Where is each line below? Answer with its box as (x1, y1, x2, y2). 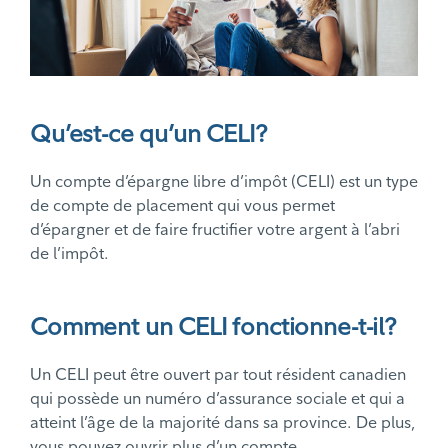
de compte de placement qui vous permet (30, 195, 335, 216)
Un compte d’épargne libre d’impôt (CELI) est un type (30, 171, 418, 192)
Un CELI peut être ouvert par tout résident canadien (30, 364, 406, 385)
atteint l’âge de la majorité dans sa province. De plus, (30, 412, 416, 433)
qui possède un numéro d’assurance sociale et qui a (30, 388, 405, 409)
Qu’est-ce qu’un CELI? (30, 118, 267, 149)
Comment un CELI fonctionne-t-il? (30, 311, 396, 342)
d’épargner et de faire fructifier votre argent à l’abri (30, 219, 400, 240)
